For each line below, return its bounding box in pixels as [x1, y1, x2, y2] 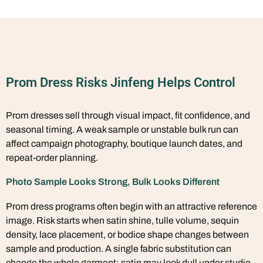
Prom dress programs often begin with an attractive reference [6, 201, 257, 211]
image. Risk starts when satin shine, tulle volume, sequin [6, 215, 239, 225]
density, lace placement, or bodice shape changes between [6, 229, 249, 240]
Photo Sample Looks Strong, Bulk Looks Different [6, 176, 220, 187]
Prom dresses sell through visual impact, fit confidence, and [6, 110, 250, 120]
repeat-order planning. [6, 152, 98, 163]
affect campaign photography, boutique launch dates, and [6, 138, 242, 149]
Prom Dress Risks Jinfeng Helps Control [6, 75, 235, 90]
